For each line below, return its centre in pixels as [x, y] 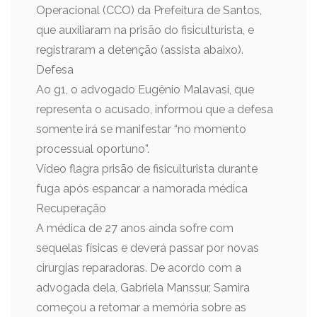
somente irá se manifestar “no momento [141, 129]
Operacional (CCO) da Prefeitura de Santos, [149, 10]
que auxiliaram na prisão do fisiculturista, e [145, 30]
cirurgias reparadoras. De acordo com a [139, 268]
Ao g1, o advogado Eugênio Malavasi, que [145, 90]
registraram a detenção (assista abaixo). [140, 50]
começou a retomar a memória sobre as [141, 307]
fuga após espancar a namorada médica [142, 189]
